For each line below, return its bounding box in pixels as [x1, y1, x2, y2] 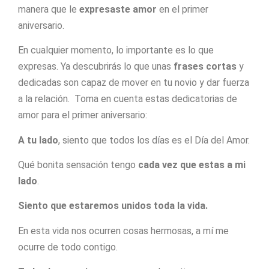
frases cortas [174, 61, 237, 73]
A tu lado [18, 134, 58, 146]
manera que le [18, 3, 79, 15]
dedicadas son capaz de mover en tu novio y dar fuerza [18, 77, 249, 89]
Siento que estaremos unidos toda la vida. [18, 200, 208, 212]
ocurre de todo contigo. [18, 241, 118, 253]
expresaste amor [79, 3, 157, 15]
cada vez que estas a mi [138, 159, 246, 171]
